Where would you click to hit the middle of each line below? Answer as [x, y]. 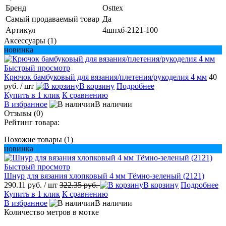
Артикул [20, 30]
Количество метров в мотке [51, 212]
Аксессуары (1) [30, 40]
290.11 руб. [24, 185]
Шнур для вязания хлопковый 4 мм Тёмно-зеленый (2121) [104, 176]
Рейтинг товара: [32, 122]
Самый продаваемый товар [52, 19]
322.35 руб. [80, 185]
